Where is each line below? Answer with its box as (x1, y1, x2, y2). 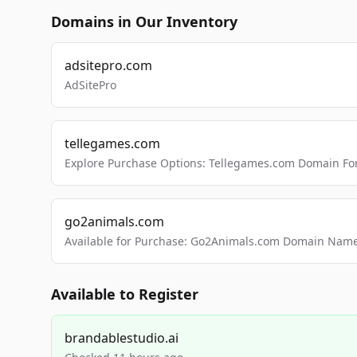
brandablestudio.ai (65, 329, 178, 347)
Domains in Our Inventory (51, 12, 237, 31)
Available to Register (51, 284, 198, 304)
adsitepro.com (65, 57, 152, 74)
